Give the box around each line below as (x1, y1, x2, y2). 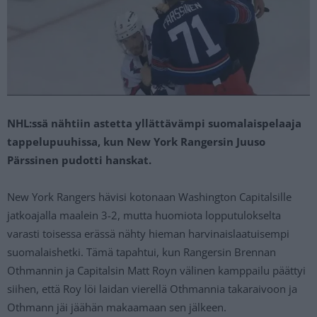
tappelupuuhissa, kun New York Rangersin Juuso (7, 134, 265, 149)
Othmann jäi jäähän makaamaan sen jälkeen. (7, 299, 226, 314)
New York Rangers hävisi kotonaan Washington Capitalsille (7, 189, 292, 204)
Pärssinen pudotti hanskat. (7, 152, 151, 167)
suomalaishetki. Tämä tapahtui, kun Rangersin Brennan (7, 244, 276, 259)
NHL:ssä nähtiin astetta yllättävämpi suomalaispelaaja (7, 115, 301, 130)
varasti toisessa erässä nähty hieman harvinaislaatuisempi (7, 226, 289, 241)
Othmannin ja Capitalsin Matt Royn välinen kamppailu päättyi (7, 263, 306, 277)
